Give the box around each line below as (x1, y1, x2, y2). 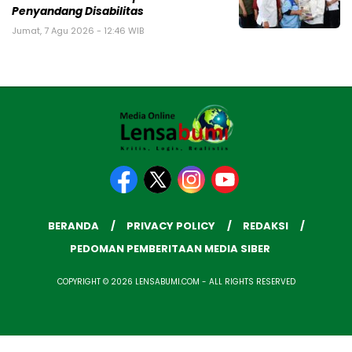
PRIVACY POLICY (126, 218, 215, 233)
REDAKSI (242, 218, 288, 233)
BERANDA (47, 218, 99, 233)
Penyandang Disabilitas (12, 3, 144, 19)
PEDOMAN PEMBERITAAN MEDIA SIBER (70, 240, 270, 256)
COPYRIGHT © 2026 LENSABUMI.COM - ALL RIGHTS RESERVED (57, 275, 295, 288)
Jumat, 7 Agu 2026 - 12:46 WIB (12, 24, 144, 37)
